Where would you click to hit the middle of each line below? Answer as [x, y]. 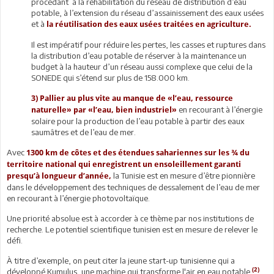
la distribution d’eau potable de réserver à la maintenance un [139, 55]
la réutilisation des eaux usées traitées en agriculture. [149, 24]
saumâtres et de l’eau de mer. [83, 132]
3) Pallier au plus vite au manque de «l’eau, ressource [132, 98]
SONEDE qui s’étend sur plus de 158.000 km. [110, 77]
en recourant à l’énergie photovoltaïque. [78, 198]
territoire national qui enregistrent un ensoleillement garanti [124, 164]
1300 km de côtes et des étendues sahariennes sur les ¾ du [138, 152]
